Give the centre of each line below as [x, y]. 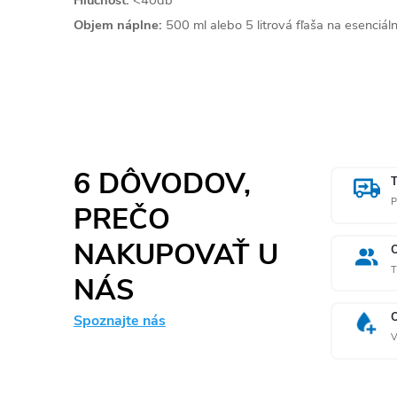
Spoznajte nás [120, 320]
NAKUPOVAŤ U [176, 254]
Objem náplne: [118, 24]
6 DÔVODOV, [162, 183]
